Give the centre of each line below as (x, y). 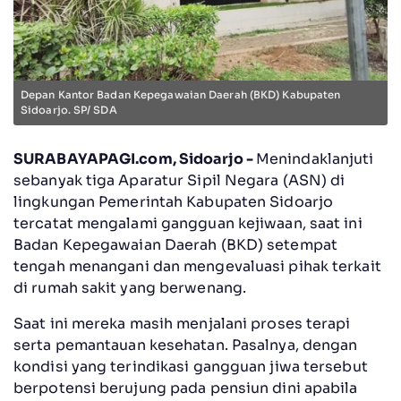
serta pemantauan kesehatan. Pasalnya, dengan (186, 345)
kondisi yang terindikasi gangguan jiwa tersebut (191, 366)
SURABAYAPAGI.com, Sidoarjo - (135, 158)
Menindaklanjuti (315, 158)
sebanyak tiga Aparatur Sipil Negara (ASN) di (179, 180)
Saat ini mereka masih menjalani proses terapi (182, 323)
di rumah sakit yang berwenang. (130, 287)
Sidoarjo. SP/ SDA (69, 110)
